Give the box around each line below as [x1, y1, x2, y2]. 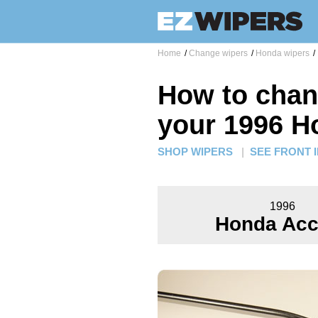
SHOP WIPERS [158, 146, 233, 158]
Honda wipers [256, 48, 309, 58]
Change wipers [189, 48, 248, 58]
